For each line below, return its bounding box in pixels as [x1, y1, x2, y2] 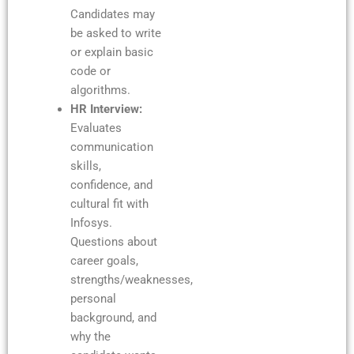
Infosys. [70, 215, 112, 230]
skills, [70, 158, 101, 173]
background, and [70, 310, 156, 325]
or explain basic [70, 44, 153, 59]
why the [70, 329, 111, 344]
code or [70, 63, 111, 78]
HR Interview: [70, 101, 142, 116]
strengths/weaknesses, [70, 272, 193, 287]
